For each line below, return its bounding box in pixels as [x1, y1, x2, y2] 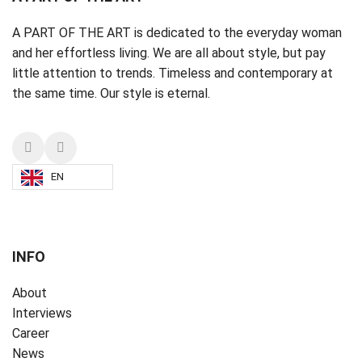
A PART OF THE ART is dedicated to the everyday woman [12, 25, 342, 41]
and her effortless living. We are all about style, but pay [12, 45, 326, 61]
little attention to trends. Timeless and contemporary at [12, 65, 333, 82]
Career [12, 326, 49, 342]
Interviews [12, 305, 72, 322]
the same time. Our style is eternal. [12, 86, 210, 102]
